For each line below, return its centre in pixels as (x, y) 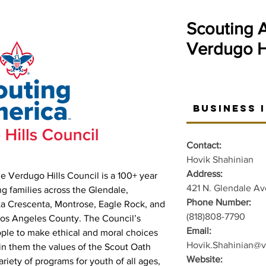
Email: (199, 231)
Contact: (204, 145)
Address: (206, 174)
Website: (205, 259)
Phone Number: (220, 202)
